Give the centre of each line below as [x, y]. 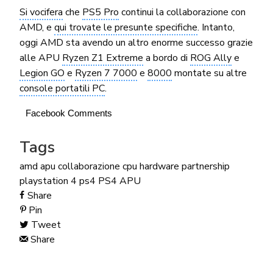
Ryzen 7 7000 [106, 73]
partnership [205, 167]
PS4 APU [119, 181]
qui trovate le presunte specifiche [126, 28]
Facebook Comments [69, 113]
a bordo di [167, 58]
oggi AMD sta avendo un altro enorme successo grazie [136, 43]
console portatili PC [62, 89]
